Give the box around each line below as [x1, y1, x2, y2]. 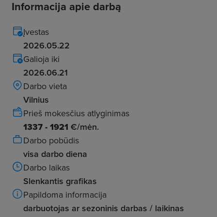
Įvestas [23, 26, 49, 38]
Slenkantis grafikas [23, 175, 97, 187]
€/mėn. [68, 121, 99, 133]
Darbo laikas [23, 161, 70, 173]
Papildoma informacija [23, 188, 107, 201]
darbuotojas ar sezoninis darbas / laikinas [23, 202, 184, 214]
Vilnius [23, 93, 49, 106]
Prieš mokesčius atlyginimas [23, 107, 129, 119]
